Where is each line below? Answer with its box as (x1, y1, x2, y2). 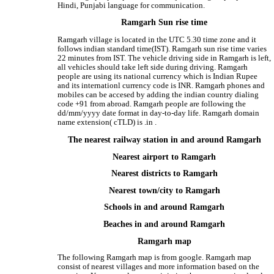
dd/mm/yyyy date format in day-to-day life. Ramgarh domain (57, 109, 260, 118)
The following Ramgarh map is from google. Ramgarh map (57, 253, 252, 262)
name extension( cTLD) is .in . (57, 118, 157, 127)
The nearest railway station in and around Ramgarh (67, 135, 261, 145)
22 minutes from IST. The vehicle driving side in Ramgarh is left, (57, 54, 272, 63)
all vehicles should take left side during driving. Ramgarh (57, 63, 248, 72)
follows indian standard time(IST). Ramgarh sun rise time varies (57, 45, 267, 54)
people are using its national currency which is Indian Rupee (57, 72, 258, 81)
